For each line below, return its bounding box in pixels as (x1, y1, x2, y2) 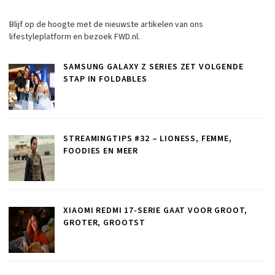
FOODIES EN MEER (63, 145, 139, 158)
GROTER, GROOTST (63, 216, 146, 229)
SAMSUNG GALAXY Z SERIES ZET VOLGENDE (63, 61, 244, 74)
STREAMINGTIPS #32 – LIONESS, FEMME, (63, 133, 232, 145)
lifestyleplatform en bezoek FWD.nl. (9, 30, 140, 43)
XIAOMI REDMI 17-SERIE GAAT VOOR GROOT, (63, 204, 247, 217)
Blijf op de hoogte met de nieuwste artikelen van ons (9, 18, 203, 31)
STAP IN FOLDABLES (63, 73, 147, 86)
